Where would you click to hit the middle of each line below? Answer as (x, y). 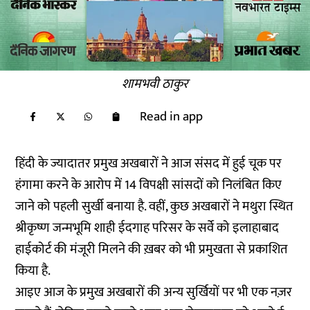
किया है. (35, 271)
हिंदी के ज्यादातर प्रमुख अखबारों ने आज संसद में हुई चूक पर (149, 164)
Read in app (172, 117)
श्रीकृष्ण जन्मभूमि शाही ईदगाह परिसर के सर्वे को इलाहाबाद (147, 228)
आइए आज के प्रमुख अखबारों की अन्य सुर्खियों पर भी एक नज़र (154, 292)
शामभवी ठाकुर (155, 84)
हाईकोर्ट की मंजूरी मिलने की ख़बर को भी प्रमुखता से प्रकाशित (152, 249)
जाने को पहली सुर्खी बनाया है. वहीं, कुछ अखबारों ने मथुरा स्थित (155, 207)
